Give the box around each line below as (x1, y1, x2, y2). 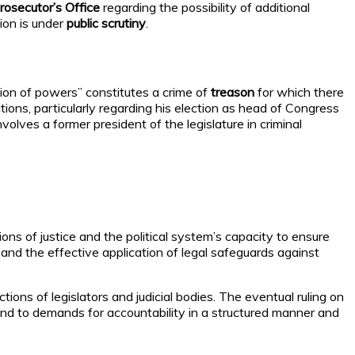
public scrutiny (67, 15, 146, 32)
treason (211, 83, 254, 100)
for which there (254, 83, 344, 100)
